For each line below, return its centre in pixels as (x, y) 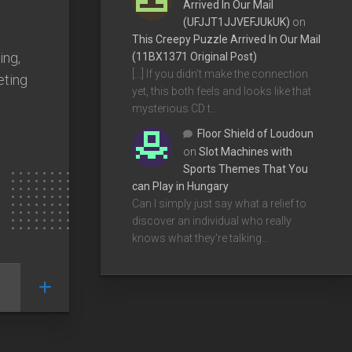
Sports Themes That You (246, 169)
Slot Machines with (246, 151)
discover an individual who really (212, 220)
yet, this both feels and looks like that (222, 91)
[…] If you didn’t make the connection (220, 73)
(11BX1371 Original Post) (194, 56)
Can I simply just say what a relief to (219, 203)
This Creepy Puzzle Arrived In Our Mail (226, 39)
